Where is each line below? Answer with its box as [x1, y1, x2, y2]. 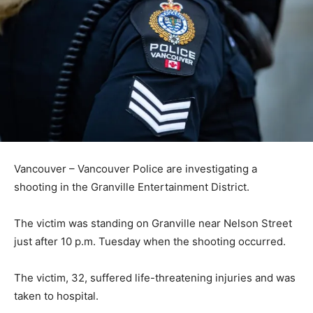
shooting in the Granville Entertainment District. [14, 180, 249, 194]
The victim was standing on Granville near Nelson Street [14, 217, 292, 230]
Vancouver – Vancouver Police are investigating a [14, 162, 257, 175]
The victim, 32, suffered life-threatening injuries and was [14, 271, 296, 284]
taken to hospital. [14, 289, 99, 303]
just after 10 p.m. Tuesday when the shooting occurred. [14, 235, 286, 248]
